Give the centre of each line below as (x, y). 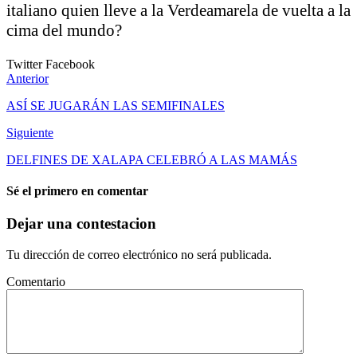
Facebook (70, 64)
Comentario (36, 281)
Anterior (27, 78)
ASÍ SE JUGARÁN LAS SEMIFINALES (116, 105)
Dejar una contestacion (81, 224)
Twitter (26, 64)
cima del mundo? (64, 30)
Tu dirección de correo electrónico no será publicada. (139, 254)
